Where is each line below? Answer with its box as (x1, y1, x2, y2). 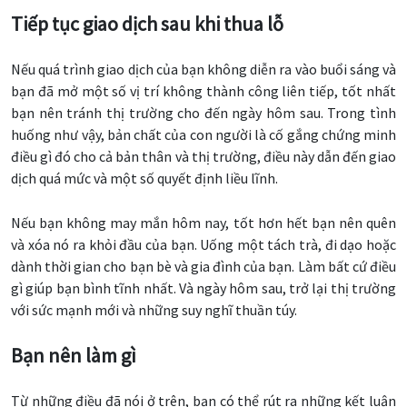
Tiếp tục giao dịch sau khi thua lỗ (11, 11, 283, 37)
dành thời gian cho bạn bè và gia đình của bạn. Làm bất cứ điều (11, 257, 396, 276)
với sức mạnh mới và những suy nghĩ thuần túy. (11, 301, 297, 320)
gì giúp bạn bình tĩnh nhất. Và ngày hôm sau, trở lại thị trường (11, 279, 396, 298)
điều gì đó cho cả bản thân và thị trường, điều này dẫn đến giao (11, 147, 396, 166)
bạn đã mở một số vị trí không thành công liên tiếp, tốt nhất (11, 82, 396, 101)
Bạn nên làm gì (11, 342, 136, 369)
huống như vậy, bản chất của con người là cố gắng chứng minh (11, 125, 396, 144)
